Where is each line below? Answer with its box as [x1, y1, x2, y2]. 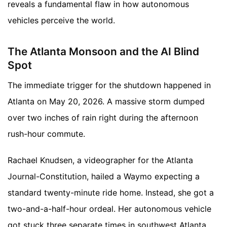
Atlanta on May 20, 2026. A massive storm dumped [8, 96, 205, 106]
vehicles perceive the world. [8, 15, 115, 26]
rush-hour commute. [8, 129, 85, 139]
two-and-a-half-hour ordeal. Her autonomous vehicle [8, 204, 211, 214]
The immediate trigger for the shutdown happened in [8, 80, 211, 90]
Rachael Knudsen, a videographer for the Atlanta [8, 155, 193, 165]
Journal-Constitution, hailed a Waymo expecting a [8, 171, 200, 181]
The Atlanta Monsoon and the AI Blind [8, 45, 199, 58]
